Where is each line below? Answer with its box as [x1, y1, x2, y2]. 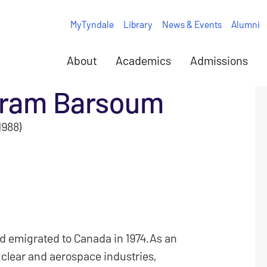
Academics [116, 53, 171, 67]
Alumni [231, 18, 260, 30]
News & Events [162, 18, 222, 30]
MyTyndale [70, 18, 114, 30]
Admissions [190, 53, 248, 67]
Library [123, 18, 153, 30]
